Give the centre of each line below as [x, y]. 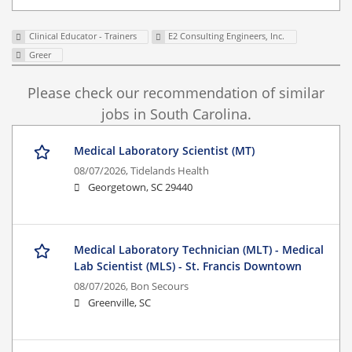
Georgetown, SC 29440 [140, 188]
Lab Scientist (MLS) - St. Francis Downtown [188, 266]
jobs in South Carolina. [176, 114]
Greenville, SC [119, 303]
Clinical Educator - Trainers [82, 36]
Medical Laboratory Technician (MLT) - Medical [199, 250]
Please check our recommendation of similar [176, 93]
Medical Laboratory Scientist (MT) [164, 151]
